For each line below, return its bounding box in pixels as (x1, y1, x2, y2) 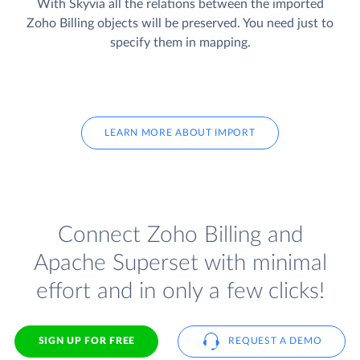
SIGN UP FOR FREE (38, 336, 135, 346)
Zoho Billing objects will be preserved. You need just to (27, 17, 333, 31)
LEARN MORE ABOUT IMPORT (104, 128, 256, 138)
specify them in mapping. (109, 36, 251, 50)
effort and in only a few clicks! (35, 279, 325, 303)
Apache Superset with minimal (33, 251, 327, 275)
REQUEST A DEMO (228, 336, 322, 346)
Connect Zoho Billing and (57, 223, 303, 247)
